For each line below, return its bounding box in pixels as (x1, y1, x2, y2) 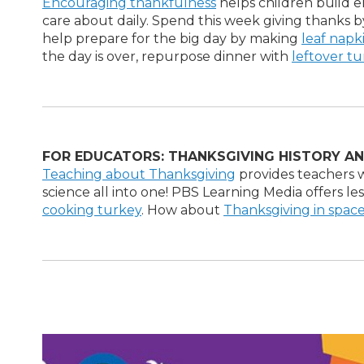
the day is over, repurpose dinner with (42, 49, 292, 64)
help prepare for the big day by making (42, 31, 301, 46)
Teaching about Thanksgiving (42, 167, 236, 182)
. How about (141, 202, 223, 218)
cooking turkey (42, 202, 141, 218)
